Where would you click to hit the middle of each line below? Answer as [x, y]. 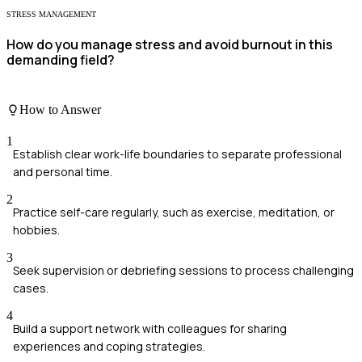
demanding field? [61, 60]
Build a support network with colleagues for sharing [150, 329]
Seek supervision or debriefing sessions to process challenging [183, 271]
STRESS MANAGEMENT [51, 15]
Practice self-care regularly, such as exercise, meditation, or [174, 213]
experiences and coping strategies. [109, 347]
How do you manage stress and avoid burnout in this [170, 45]
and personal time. [63, 172]
